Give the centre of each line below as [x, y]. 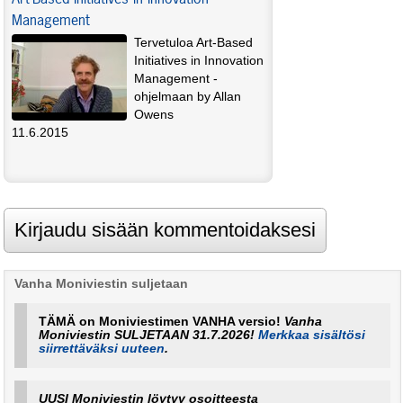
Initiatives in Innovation [199, 61]
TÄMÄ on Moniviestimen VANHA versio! [162, 322]
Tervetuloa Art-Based [193, 43]
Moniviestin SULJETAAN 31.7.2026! [149, 336]
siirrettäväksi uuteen [102, 349]
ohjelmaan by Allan [188, 97]
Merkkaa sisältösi [312, 336]
